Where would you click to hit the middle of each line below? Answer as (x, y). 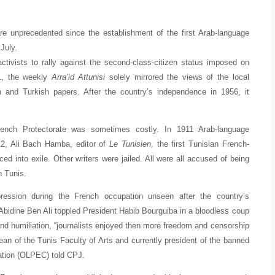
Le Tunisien (130, 144)
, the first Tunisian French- (200, 144)
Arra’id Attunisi (78, 77)
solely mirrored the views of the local (177, 77)
